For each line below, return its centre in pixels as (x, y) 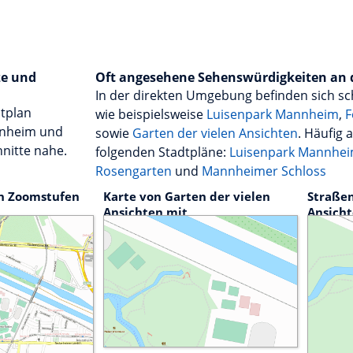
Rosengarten (134, 171)
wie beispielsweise (151, 115)
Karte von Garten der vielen (187, 197)
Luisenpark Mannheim (273, 115)
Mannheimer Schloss (264, 171)
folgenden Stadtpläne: (162, 152)
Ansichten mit (146, 212)
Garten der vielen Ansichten (215, 134)
